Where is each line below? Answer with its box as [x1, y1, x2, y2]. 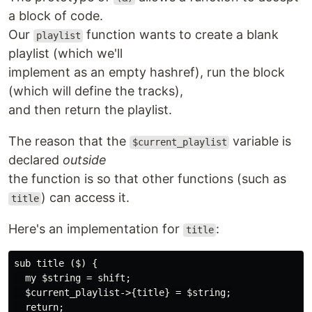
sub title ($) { [14, 258, 97, 270]
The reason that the [8, 134, 130, 149]
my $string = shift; [14, 272, 131, 284]
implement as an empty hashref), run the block [8, 65, 285, 80]
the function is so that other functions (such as [8, 171, 286, 187]
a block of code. [8, 8, 103, 24]
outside [63, 153, 107, 168]
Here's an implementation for [8, 221, 183, 237]
